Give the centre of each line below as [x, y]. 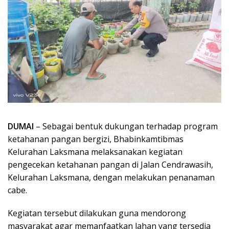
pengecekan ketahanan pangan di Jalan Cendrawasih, [110, 164]
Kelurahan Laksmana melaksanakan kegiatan [95, 152]
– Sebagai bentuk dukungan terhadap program [126, 126]
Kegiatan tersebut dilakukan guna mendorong [97, 213]
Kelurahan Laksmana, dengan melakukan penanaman [111, 177]
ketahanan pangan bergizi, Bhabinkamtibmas [96, 139]
